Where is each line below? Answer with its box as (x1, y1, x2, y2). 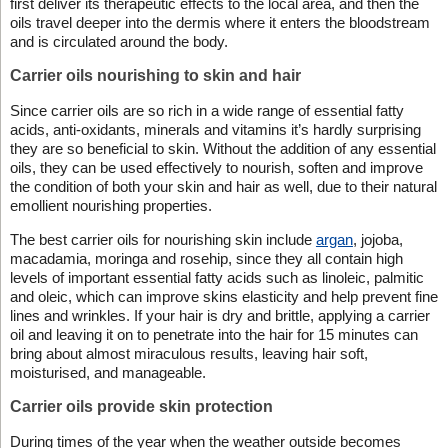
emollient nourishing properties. (9, 196, 212, 214)
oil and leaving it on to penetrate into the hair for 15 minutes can (9, 325, 418, 343)
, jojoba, (352, 230, 403, 248)
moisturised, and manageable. (9, 363, 206, 381)
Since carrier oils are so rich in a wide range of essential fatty (9, 101, 404, 119)
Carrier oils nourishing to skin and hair (9, 66, 301, 84)
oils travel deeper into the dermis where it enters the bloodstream (9, 13, 430, 31)
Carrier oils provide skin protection (9, 397, 273, 415)
